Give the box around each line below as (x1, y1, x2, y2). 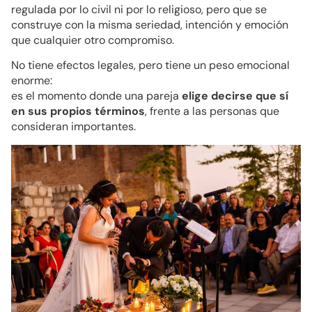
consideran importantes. (11, 119, 136, 134)
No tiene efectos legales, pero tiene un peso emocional (11, 58, 290, 73)
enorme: (11, 73, 52, 88)
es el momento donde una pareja (11, 88, 182, 104)
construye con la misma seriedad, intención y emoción (11, 17, 288, 32)
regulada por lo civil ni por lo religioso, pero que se (11, 1, 267, 17)
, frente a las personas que (145, 104, 279, 119)
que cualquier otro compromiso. (11, 32, 174, 47)
